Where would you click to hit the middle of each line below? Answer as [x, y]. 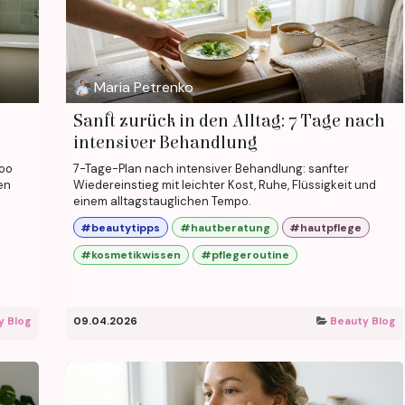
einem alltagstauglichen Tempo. [162, 202]
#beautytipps [121, 227]
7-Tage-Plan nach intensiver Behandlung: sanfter [211, 169]
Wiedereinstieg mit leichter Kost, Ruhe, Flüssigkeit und [224, 185]
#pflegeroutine [245, 255]
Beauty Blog [363, 321]
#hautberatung [225, 227]
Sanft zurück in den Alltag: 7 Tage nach [229, 121]
